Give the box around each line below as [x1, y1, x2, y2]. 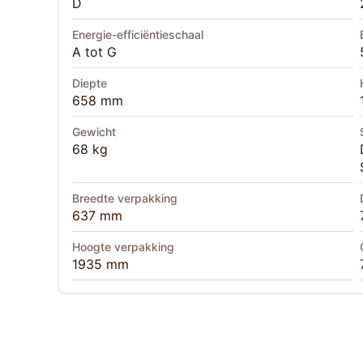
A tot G [72, 44, 117, 61]
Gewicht [72, 125, 116, 139]
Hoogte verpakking [72, 240, 174, 254]
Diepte [72, 76, 107, 91]
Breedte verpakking [72, 191, 177, 206]
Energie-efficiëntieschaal [72, 28, 203, 42]
